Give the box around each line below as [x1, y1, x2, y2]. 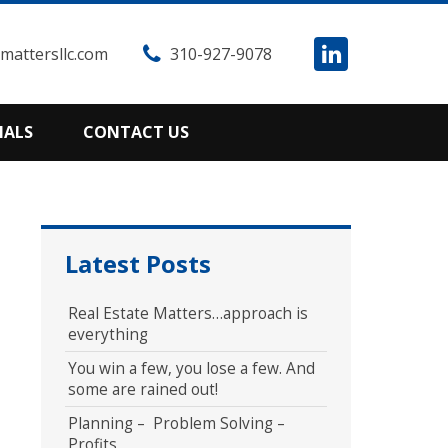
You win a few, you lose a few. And [67, 358, 315, 380]
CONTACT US [82, 121, 189, 143]
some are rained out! [67, 379, 218, 401]
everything [67, 323, 148, 345]
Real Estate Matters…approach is [67, 302, 308, 324]
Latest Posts [64, 247, 211, 281]
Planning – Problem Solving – [67, 413, 285, 435]
